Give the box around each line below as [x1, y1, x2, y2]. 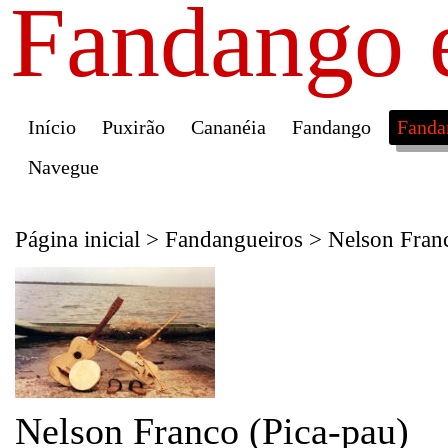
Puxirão [102, 116, 165, 138]
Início [28, 116, 76, 138]
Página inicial [15, 226, 140, 252]
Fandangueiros [165, 226, 303, 252]
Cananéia [191, 116, 266, 138]
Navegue [28, 156, 99, 178]
